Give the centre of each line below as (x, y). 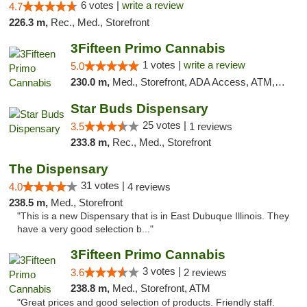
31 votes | (104, 185)
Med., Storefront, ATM (161, 288)
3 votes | (163, 271)
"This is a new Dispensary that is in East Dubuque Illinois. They (153, 216)
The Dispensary (59, 169)
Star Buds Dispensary (139, 109)
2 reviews (205, 272)
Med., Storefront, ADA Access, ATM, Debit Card (193, 82)
